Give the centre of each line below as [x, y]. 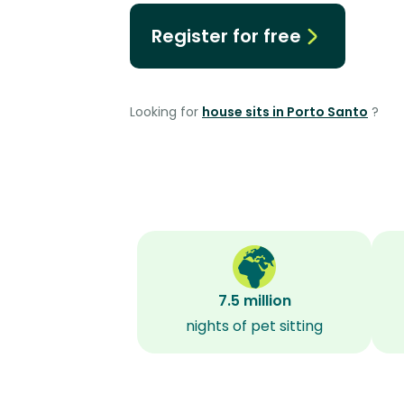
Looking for [166, 112]
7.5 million [254, 301]
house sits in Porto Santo [285, 112]
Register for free [226, 36]
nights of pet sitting [254, 326]
